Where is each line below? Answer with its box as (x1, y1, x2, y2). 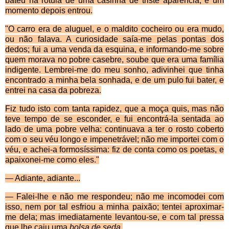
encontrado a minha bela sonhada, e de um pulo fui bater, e (5, 76, 224, 85)
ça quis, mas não (160, 104, 224, 113)
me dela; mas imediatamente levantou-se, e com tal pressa (5, 213, 224, 222)
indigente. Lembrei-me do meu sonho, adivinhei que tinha (5, 65, 224, 75)
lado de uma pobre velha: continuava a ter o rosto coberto (5, 125, 224, 134)
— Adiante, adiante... (5, 174, 80, 183)
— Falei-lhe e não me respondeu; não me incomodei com (5, 192, 224, 201)
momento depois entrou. (5, 6, 93, 15)
